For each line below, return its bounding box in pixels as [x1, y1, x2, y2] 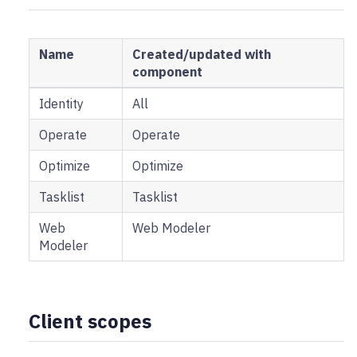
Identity [39, 96, 84, 112]
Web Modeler [132, 220, 210, 237]
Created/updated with [132, 46, 271, 63]
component [132, 64, 202, 80]
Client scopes [29, 308, 151, 335]
